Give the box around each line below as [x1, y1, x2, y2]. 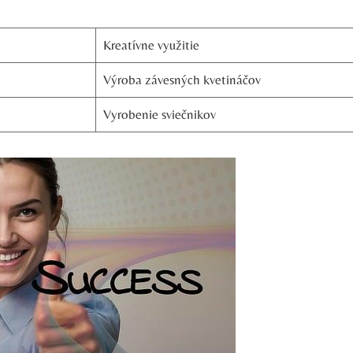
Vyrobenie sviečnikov [102, 106, 216, 122]
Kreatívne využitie [102, 36, 199, 53]
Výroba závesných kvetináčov [102, 71, 261, 87]
